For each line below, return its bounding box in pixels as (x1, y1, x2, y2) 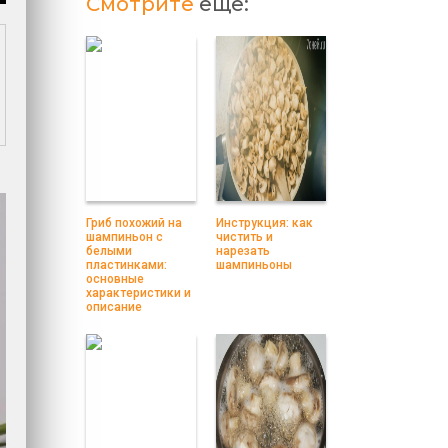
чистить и (216, 230, 273, 244)
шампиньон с (86, 230, 163, 244)
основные (86, 272, 144, 286)
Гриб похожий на (86, 216, 182, 230)
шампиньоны (216, 258, 292, 272)
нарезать (216, 244, 270, 258)
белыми (86, 244, 132, 258)
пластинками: (86, 258, 167, 272)
